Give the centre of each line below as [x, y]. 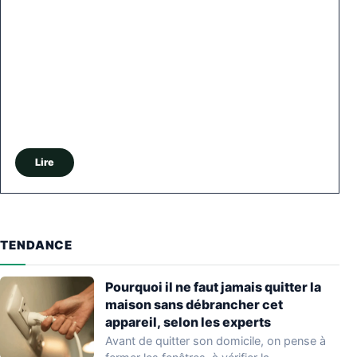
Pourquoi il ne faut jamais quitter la [213, 286]
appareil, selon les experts [188, 322]
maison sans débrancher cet [194, 304]
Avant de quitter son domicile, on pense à [216, 340]
